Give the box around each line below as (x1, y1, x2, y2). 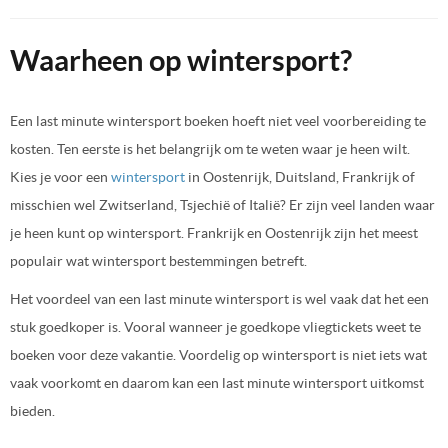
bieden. (10, 402, 55, 419)
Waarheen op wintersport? (10, 43, 352, 77)
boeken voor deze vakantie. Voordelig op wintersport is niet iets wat (10, 346, 427, 363)
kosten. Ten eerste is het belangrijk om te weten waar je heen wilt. (10, 140, 410, 157)
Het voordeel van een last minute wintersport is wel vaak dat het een (10, 290, 429, 307)
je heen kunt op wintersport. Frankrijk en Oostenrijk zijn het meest (10, 224, 418, 241)
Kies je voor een (10, 168, 111, 185)
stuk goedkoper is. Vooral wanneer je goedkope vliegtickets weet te (10, 318, 421, 335)
